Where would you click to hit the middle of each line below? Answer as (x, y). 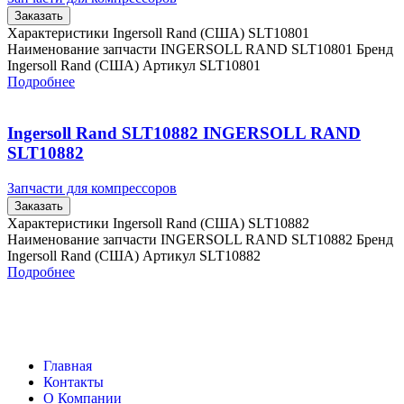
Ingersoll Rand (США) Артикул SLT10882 (134, 255)
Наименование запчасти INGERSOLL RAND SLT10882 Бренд (200, 239)
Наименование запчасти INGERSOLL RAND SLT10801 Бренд (200, 50)
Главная (68, 365)
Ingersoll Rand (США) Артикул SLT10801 (134, 66)
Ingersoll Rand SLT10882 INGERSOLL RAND (184, 133)
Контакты (73, 381)
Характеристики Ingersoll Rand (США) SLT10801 (158, 33)
